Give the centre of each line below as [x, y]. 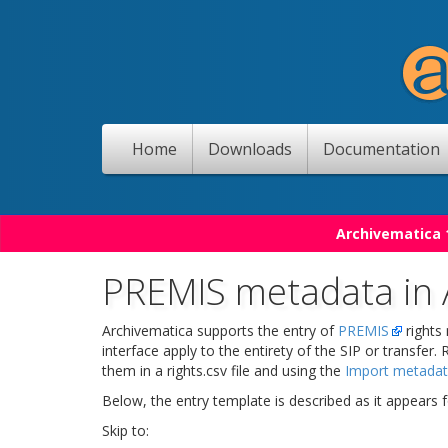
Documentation [381, 149]
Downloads [250, 149]
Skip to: [125, 430]
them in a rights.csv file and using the [223, 370]
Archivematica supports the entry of [220, 330]
